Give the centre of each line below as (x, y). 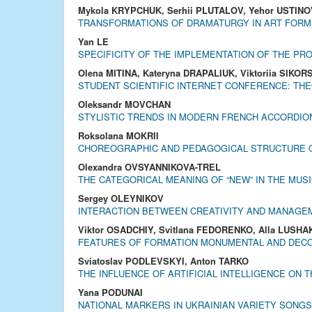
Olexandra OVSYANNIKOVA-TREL (149, 167)
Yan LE (93, 41)
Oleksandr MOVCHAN (124, 104)
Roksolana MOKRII (118, 135)
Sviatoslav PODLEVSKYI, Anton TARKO (163, 261)
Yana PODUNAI (110, 292)
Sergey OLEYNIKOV (121, 198)
